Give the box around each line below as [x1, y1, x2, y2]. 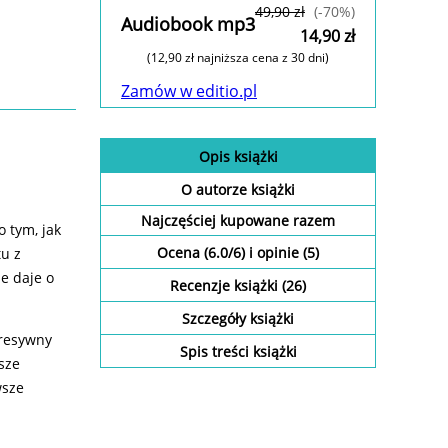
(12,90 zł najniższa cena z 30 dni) [147, 49, 329, 67]
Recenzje [170, 276, 234, 296]
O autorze [181, 180, 251, 200]
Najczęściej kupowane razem [141, 211, 335, 231]
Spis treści [179, 342, 253, 362]
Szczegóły [182, 309, 250, 329]
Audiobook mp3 [121, 11, 255, 36]
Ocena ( [157, 243, 208, 263]
